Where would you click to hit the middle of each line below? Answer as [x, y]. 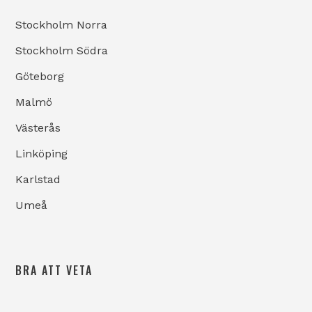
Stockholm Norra [62, 25]
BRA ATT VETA [54, 271]
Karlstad [38, 180]
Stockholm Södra [62, 51]
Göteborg [40, 77]
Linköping [42, 154]
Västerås [38, 128]
